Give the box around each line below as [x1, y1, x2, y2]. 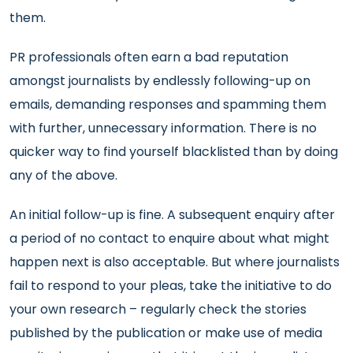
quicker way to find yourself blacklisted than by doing [9, 143, 338, 161]
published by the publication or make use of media [9, 324, 322, 342]
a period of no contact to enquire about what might [9, 229, 329, 247]
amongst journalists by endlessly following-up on [9, 72, 310, 90]
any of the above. [9, 166, 117, 184]
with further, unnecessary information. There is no [9, 119, 317, 137]
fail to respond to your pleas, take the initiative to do [9, 277, 332, 295]
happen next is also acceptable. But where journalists [9, 253, 340, 271]
